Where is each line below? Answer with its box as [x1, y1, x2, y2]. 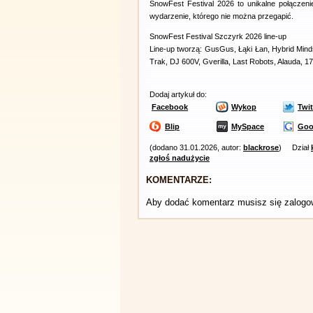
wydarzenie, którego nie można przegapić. [150, 12, 293, 20]
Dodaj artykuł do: [150, 90, 207, 99]
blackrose [243, 143, 279, 152]
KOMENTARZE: [146, 175, 212, 185]
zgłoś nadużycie [150, 154, 210, 162]
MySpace [231, 122, 264, 131]
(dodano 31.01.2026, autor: [150, 143, 243, 152]
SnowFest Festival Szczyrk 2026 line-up [150, 32, 286, 41]
